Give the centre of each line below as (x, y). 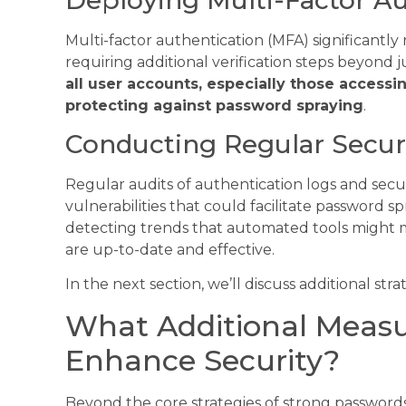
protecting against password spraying (214, 105)
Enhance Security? (203, 360)
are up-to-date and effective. (170, 250)
